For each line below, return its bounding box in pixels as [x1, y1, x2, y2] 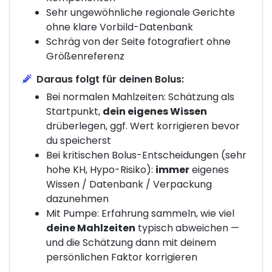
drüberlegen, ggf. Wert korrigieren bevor [46, 118, 240, 133]
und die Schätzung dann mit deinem [46, 235, 216, 250]
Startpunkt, [46, 104, 103, 118]
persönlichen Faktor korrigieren [46, 250, 197, 264]
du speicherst [46, 133, 111, 148]
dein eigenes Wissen [103, 104, 207, 118]
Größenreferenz [46, 49, 124, 63]
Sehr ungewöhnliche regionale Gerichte [46, 5, 235, 19]
